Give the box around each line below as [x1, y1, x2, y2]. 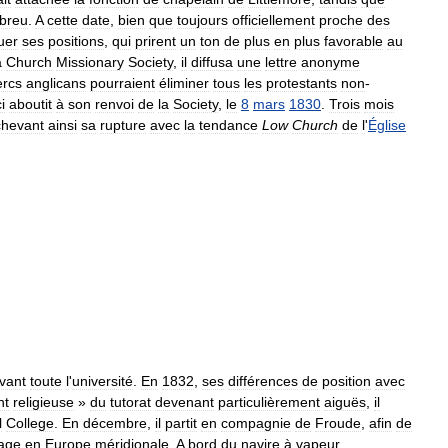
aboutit [9, 96, 52, 113]
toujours [177, 12, 228, 29]
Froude [315, 415, 361, 432]
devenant [155, 394, 214, 411]
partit [165, 415, 197, 432]
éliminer [159, 75, 209, 92]
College [6, 415, 54, 432]
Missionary [56, 54, 124, 71]
